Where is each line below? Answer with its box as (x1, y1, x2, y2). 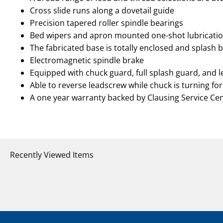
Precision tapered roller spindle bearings (30, 17, 183, 29)
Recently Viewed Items (10, 149, 94, 161)
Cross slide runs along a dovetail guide (30, 5, 174, 16)
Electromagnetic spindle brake (30, 55, 144, 66)
